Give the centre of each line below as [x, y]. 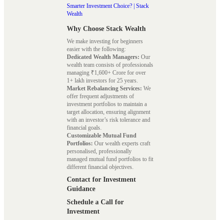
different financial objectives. [100, 167]
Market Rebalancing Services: [104, 89]
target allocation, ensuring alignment [109, 112]
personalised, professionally [99, 151]
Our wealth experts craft [122, 144]
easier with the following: [96, 49]
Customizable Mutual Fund [102, 136]
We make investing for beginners [105, 41]
